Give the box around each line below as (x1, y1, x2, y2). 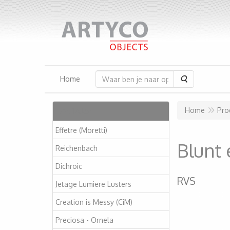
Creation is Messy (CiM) (55, 197, 132, 206)
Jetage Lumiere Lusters (55, 179, 131, 188)
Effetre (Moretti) (55, 125, 107, 135)
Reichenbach (55, 143, 98, 152)
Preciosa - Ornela (55, 215, 113, 224)
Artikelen (61, 106, 93, 116)
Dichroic (55, 161, 82, 170)
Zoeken (187, 74, 212, 83)
